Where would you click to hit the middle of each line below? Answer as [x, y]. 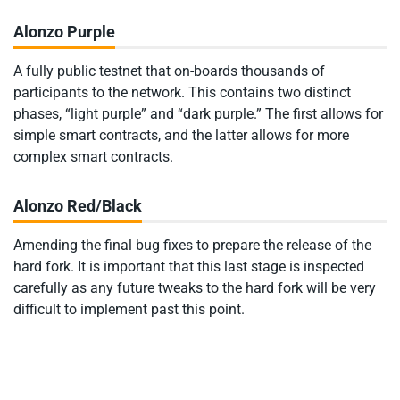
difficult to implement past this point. [129, 310]
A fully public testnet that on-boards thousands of [169, 71]
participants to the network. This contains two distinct [182, 92]
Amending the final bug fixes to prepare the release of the [192, 246]
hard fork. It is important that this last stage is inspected [189, 267]
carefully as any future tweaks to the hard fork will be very [195, 288]
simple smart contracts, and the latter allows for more [181, 135]
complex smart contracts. [93, 156]
